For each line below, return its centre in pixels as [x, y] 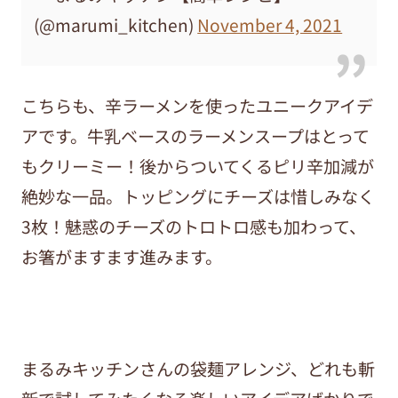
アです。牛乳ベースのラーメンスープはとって [195, 136]
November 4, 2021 [270, 24]
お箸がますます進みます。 [121, 257]
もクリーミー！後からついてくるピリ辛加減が [197, 167]
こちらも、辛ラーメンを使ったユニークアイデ [197, 106]
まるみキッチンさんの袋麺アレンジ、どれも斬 [198, 368]
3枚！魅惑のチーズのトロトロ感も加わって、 [193, 227]
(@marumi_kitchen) [116, 24]
